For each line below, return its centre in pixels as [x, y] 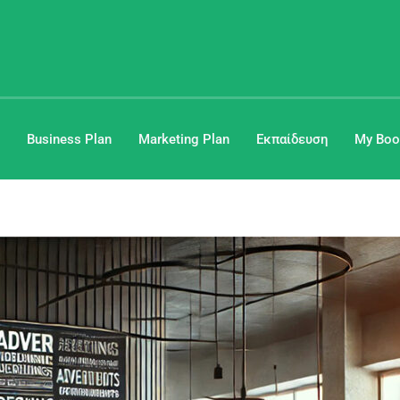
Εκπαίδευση [292, 139]
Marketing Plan [184, 139]
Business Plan [69, 139]
